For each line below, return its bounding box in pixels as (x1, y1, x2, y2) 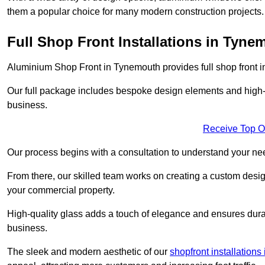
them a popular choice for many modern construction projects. (7, 6, 264, 17)
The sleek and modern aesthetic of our (7, 246, 170, 257)
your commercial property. (7, 185, 115, 195)
